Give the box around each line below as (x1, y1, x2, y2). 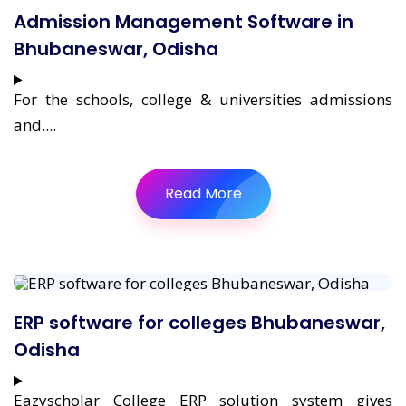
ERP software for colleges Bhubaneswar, (14, 309, 385, 335)
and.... (14, 114, 56, 135)
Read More (164, 183, 242, 204)
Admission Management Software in (14, 9, 353, 34)
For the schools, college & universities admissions (14, 89, 392, 110)
